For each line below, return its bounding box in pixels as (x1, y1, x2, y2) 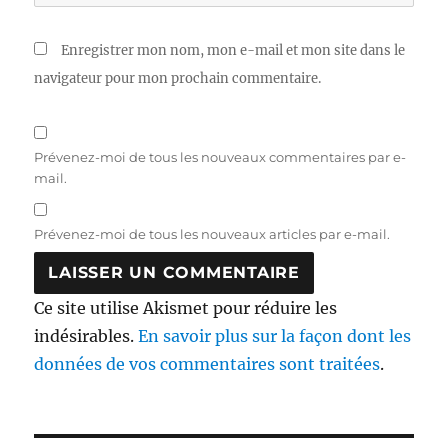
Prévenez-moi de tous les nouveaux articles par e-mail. (34, 225, 391, 242)
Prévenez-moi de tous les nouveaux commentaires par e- (34, 148, 407, 165)
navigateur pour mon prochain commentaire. (34, 69, 322, 87)
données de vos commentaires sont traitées (34, 353, 381, 374)
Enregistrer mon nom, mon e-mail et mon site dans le (61, 41, 406, 59)
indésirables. (34, 325, 139, 346)
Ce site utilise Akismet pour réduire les (34, 297, 338, 318)
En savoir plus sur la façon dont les (138, 325, 412, 346)
